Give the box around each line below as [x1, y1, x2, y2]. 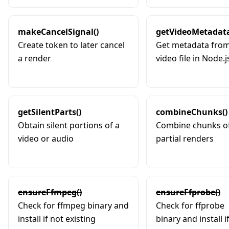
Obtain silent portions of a [18, 119, 120, 131]
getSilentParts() [18, 106, 81, 118]
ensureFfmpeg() [18, 186, 82, 198]
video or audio [18, 132, 74, 144]
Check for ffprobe [156, 199, 224, 211]
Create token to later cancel [18, 39, 125, 51]
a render [18, 52, 51, 64]
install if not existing [18, 213, 96, 224]
